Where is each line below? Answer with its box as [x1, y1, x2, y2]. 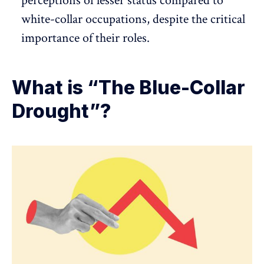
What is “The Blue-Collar [12, 75, 245, 99]
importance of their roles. [21, 29, 150, 47]
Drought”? [12, 99, 111, 123]
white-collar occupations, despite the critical [21, 10, 245, 28]
